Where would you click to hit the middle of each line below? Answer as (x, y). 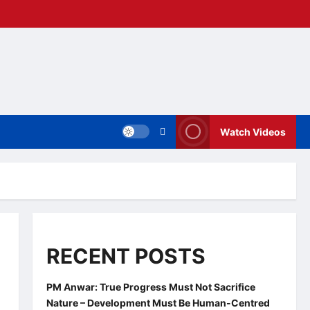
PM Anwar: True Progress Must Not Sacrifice (151, 286)
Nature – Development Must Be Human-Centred (158, 302)
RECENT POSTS (126, 256)
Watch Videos (253, 131)
